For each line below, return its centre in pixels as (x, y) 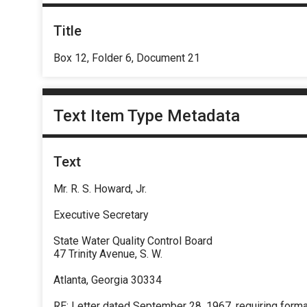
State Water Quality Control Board (133, 241)
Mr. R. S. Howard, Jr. (100, 189)
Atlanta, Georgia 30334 (108, 280)
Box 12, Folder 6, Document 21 (127, 58)
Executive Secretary (101, 215)
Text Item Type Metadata (147, 116)
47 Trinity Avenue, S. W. (108, 254)
